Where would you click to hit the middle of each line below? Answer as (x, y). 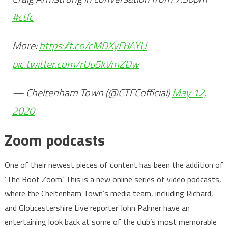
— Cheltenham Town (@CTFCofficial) (92, 92)
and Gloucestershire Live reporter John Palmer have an (97, 207)
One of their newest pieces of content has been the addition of (114, 165)
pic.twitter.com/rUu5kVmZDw (75, 64)
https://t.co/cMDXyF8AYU (93, 45)
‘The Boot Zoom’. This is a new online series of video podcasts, (113, 179)
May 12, (189, 92)
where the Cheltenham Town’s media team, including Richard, (109, 193)
